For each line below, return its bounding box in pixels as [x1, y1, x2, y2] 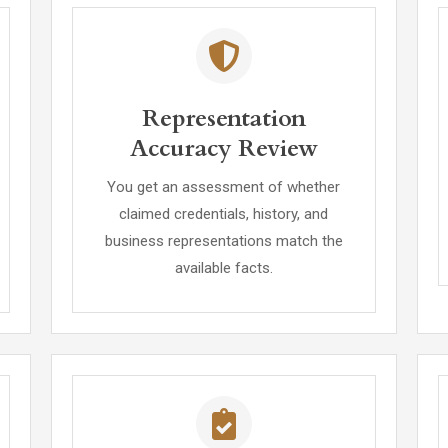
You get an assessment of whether [107, 178, 341, 196]
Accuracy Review [129, 132, 318, 165]
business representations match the [104, 232, 343, 250]
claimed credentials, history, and [119, 205, 329, 223]
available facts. [174, 259, 273, 277]
